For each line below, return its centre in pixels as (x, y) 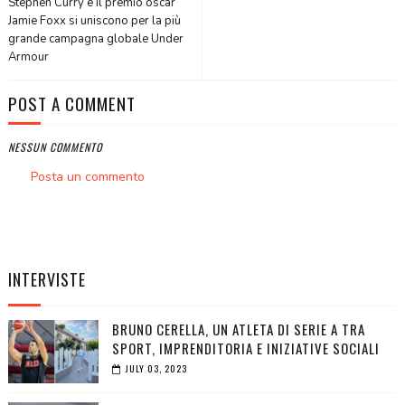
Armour (28, 57)
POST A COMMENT (71, 104)
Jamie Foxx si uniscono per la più (94, 21)
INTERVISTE (47, 280)
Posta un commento (87, 177)
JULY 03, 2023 (156, 369)
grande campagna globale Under (95, 39)
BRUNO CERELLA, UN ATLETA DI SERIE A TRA (238, 330)
